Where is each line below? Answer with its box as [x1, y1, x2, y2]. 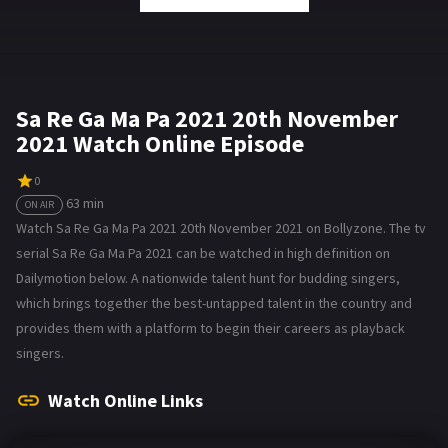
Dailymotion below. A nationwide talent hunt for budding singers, [16, 268, 400, 287]
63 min [66, 193, 104, 212]
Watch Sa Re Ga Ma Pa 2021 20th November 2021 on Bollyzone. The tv [16, 218, 426, 237]
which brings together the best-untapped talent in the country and [16, 293, 412, 312]
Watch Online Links [48, 388, 203, 412]
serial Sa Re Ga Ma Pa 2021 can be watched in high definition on [16, 243, 390, 262]
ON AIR [25, 197, 54, 211]
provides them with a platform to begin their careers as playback [16, 318, 405, 337]
